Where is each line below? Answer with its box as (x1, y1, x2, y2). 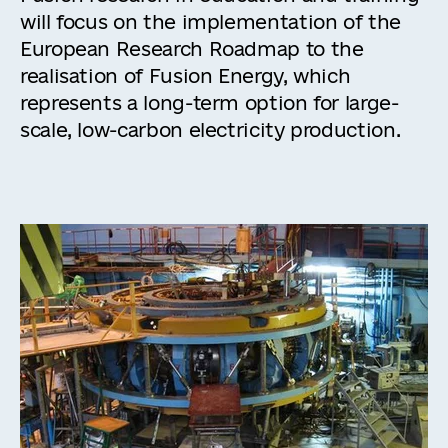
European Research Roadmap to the (20, 38, 364, 60)
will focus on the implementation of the (20, 11, 401, 33)
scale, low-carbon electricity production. (20, 119, 401, 141)
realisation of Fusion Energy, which (20, 65, 351, 87)
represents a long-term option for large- (20, 92, 399, 114)
